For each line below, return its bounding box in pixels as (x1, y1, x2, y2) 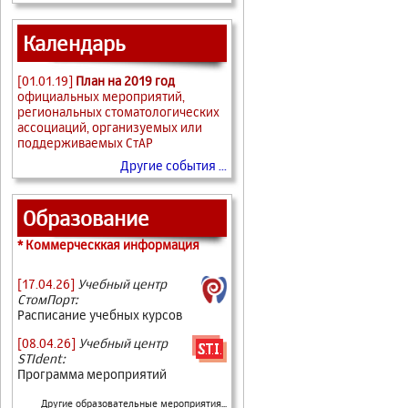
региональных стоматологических (17, 103, 219, 119)
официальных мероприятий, (17, 87, 185, 104)
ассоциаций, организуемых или (17, 118, 202, 135)
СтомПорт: (17, 291, 78, 307)
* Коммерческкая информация (17, 236, 199, 252)
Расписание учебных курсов (17, 306, 182, 322)
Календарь (23, 29, 126, 56)
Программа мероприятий (17, 365, 167, 382)
